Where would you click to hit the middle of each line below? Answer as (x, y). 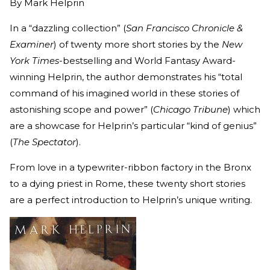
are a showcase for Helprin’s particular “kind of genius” (133, 125)
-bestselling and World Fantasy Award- (147, 60)
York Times (34, 60)
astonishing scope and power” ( (81, 109)
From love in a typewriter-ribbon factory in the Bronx (130, 167)
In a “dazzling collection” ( (68, 28)
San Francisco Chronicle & (184, 28)
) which (244, 109)
